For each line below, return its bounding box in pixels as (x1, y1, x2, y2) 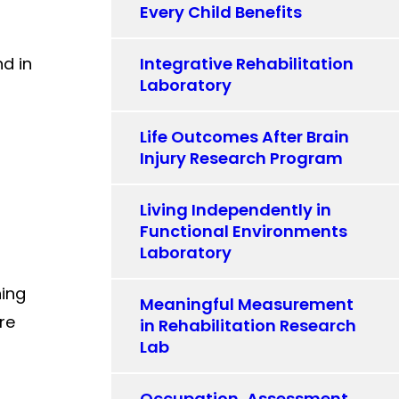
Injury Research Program (140, 147, 344, 169)
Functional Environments (140, 220, 348, 242)
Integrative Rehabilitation (140, 53, 354, 75)
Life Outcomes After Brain (140, 126, 350, 148)
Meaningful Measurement (140, 293, 354, 315)
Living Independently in (140, 199, 332, 221)
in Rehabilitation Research (140, 314, 357, 337)
